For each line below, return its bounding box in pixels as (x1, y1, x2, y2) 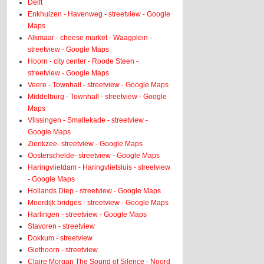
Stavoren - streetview (28, 222, 95, 230)
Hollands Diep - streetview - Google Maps (28, 187, 161, 195)
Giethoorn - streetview (28, 246, 98, 254)
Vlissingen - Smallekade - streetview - (28, 116, 148, 124)
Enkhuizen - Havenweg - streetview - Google (28, 10, 171, 18)
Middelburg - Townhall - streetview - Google (28, 93, 167, 101)
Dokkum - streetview (28, 234, 93, 242)
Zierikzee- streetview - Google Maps (28, 140, 143, 148)
